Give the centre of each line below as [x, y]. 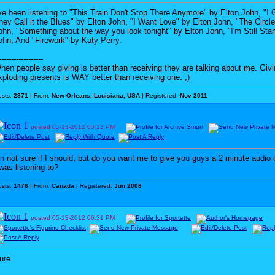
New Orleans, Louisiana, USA [96, 95]
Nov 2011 [194, 95]
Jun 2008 [128, 186]
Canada [63, 186]
